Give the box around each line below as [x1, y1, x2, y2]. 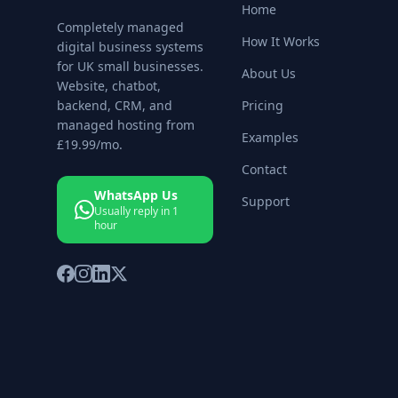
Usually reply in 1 [94, 203, 179, 219]
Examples [242, 129, 298, 146]
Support [242, 193, 290, 210]
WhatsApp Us [94, 187, 179, 203]
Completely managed [57, 19, 184, 36]
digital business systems [57, 38, 203, 55]
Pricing [242, 97, 283, 114]
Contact [242, 161, 287, 178]
